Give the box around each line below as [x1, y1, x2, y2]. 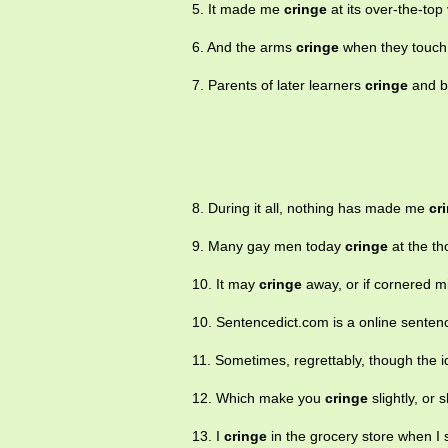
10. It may [192, 276, 259, 293]
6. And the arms [192, 39, 296, 56]
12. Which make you [192, 390, 325, 407]
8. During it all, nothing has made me [192, 200, 429, 217]
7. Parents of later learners [192, 77, 365, 94]
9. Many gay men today [192, 238, 345, 255]
